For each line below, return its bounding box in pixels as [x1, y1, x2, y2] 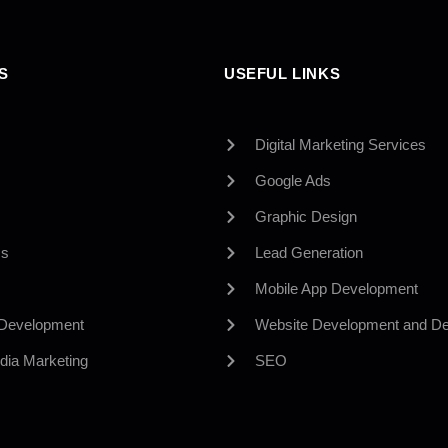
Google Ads [254, 171, 331, 189]
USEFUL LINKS [224, 64, 341, 82]
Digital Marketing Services [254, 135, 426, 153]
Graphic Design [254, 207, 357, 225]
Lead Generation [254, 243, 363, 261]
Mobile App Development [254, 279, 418, 297]
